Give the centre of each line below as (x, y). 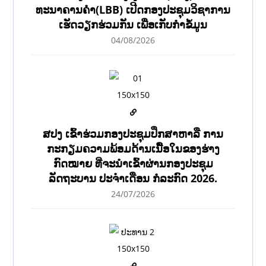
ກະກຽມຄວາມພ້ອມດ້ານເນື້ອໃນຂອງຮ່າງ (133, 149)
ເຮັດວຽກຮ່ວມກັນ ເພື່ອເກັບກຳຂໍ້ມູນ (133, 25)
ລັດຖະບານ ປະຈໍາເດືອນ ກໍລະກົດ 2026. (133, 178)
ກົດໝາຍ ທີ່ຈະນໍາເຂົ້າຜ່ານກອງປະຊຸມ (133, 164)
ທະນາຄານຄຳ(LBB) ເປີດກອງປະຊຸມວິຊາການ (133, 10)
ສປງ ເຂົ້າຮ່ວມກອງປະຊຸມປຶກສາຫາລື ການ (133, 134)
